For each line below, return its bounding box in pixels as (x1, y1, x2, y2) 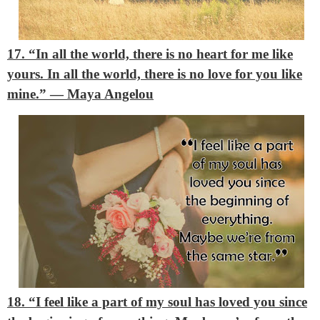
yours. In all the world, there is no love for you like (7, 66, 302, 82)
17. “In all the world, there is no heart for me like (7, 46, 293, 62)
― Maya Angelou (50, 86, 154, 102)
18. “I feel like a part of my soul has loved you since (7, 294, 307, 309)
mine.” (7, 86, 50, 102)
